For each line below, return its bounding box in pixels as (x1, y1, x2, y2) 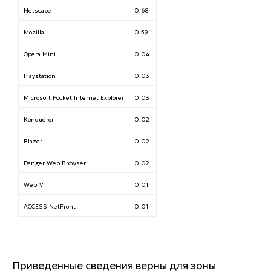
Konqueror (24, 116, 54, 123)
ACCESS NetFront (24, 203, 76, 211)
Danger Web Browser (24, 159, 86, 167)
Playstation (24, 72, 56, 80)
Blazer (24, 137, 42, 145)
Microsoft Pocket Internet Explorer (24, 94, 124, 102)
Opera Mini (24, 50, 56, 58)
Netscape (24, 7, 51, 15)
